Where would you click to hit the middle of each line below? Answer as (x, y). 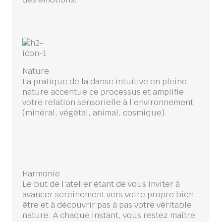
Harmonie (41, 174)
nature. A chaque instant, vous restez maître (109, 215)
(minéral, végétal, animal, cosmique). (95, 112)
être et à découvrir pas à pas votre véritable (107, 205)
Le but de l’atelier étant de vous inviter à (101, 184)
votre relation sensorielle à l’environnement (108, 102)
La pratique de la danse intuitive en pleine (105, 81)
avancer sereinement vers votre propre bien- (110, 194)
